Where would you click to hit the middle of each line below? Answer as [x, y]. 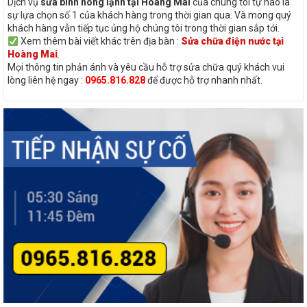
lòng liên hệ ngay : [46, 81]
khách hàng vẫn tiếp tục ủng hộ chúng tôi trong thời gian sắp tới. [144, 28]
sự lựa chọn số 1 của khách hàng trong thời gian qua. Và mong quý [149, 15]
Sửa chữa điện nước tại [232, 41]
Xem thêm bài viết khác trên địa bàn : [99, 41]
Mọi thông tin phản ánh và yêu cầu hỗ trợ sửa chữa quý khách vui [146, 67]
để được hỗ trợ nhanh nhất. [204, 81]
